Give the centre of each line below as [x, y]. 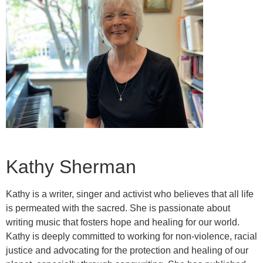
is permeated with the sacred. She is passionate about [118, 208]
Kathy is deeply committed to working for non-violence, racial [131, 237]
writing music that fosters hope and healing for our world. [123, 222]
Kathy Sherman [71, 167]
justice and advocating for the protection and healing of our [127, 251]
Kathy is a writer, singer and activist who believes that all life [130, 194]
